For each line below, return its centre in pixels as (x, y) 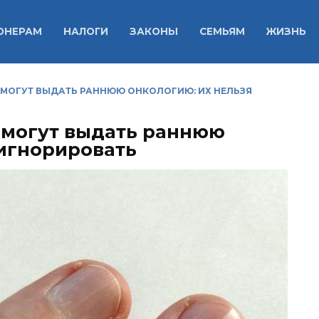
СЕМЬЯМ (222, 32)
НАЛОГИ (85, 32)
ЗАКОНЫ (153, 32)
